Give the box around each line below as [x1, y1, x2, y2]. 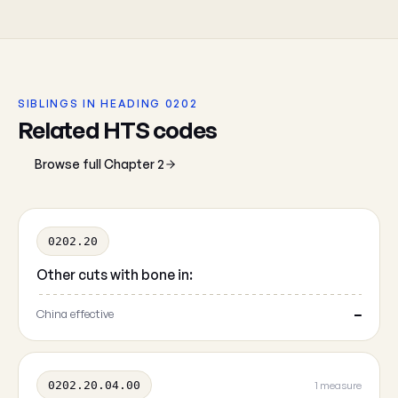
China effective [36, 306, 114, 321]
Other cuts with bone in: [36, 266, 193, 283]
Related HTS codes [18, 115, 218, 144]
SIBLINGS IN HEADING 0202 [18, 97, 198, 110]
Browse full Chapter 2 [35, 156, 164, 171]
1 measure [314, 378, 362, 392]
